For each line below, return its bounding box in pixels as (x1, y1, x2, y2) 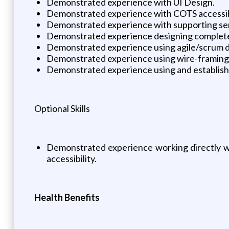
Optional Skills (34, 102, 90, 114)
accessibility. (46, 152, 97, 164)
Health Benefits (34, 191, 100, 203)
